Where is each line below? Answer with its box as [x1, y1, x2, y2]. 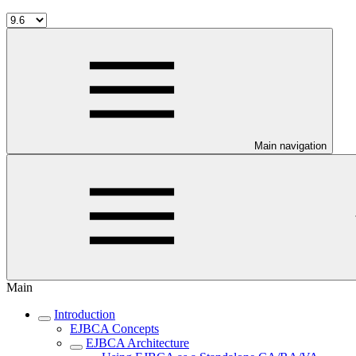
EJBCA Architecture [86, 336, 189, 350]
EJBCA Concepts [70, 322, 159, 335]
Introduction [54, 308, 115, 321]
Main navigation [254, 140, 327, 152]
